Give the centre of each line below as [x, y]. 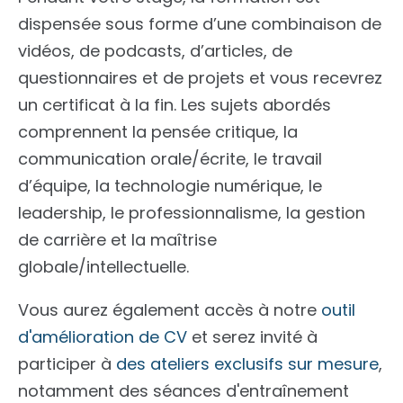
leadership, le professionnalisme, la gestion [192, 213]
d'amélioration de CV [103, 337]
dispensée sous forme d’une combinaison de [200, 24]
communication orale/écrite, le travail [170, 159]
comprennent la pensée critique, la [158, 132]
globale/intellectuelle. [103, 267]
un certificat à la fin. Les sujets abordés [175, 105]
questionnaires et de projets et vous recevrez [200, 78]
